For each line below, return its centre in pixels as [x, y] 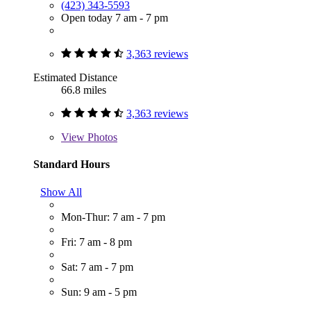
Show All [61, 192]
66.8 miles [84, 90]
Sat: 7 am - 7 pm [97, 267]
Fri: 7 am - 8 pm [96, 242]
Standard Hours [72, 165]
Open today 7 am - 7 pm [115, 18]
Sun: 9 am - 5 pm [99, 292]
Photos [101, 137]
